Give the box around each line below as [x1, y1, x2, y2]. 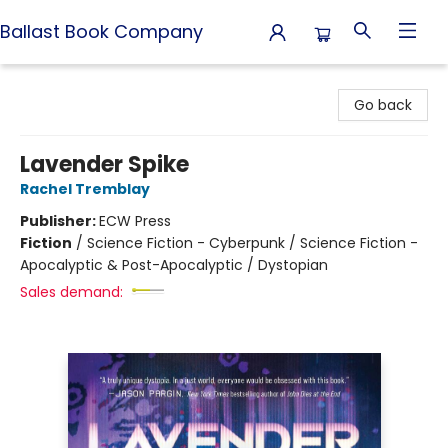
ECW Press [99, 211, 171, 231]
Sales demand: [20, 282, 123, 302]
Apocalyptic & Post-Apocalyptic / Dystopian [20, 255, 328, 275]
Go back [354, 95, 412, 115]
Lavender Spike [20, 149, 189, 180]
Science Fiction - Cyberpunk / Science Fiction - [87, 233, 418, 253]
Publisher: [20, 211, 99, 231]
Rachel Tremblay [20, 179, 150, 199]
